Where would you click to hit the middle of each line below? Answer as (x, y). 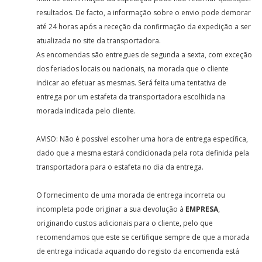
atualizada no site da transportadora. (100, 41)
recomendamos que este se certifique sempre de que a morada (143, 237)
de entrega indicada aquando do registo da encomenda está (138, 251)
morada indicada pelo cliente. (86, 111)
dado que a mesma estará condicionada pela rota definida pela (143, 153)
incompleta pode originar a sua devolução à (111, 209)
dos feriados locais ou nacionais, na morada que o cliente (133, 69)
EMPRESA (202, 209)
